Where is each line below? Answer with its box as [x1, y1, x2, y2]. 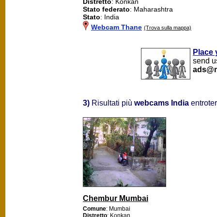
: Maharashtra [130, 5, 173, 13]
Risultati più [90, 98, 134, 107]
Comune [83, 205, 106, 212]
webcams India [134, 98, 189, 107]
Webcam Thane [91, 23, 142, 31]
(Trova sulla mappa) [144, 24, 191, 31]
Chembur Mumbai [83, 194, 148, 202]
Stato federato [83, 5, 130, 13]
